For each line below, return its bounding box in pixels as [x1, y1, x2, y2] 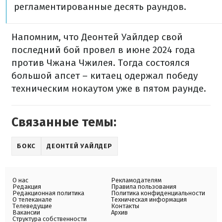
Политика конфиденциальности [111, 189, 205, 197]
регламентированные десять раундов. [14, 1, 186, 12]
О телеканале [12, 196, 52, 203]
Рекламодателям [111, 176, 162, 184]
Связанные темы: [11, 115, 116, 130]
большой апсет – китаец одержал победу [11, 70, 198, 81]
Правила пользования [111, 183, 176, 190]
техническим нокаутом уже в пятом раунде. [11, 83, 206, 94]
